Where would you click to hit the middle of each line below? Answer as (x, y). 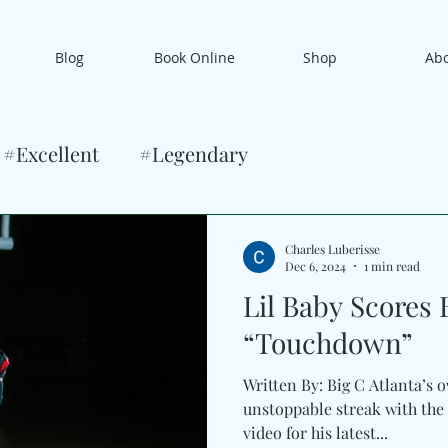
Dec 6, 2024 (315, 266)
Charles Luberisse (332, 248)
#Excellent (51, 153)
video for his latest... (315, 432)
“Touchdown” (328, 342)
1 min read (392, 266)
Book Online (194, 57)
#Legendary (193, 153)
